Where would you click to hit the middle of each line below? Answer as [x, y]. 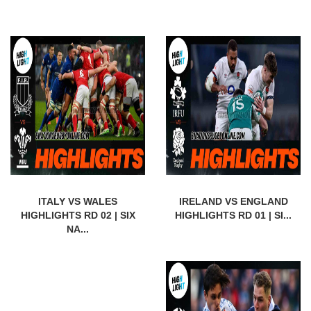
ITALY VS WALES [78, 201]
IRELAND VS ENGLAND [233, 201]
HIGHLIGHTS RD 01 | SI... [233, 215]
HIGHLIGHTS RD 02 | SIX [78, 215]
